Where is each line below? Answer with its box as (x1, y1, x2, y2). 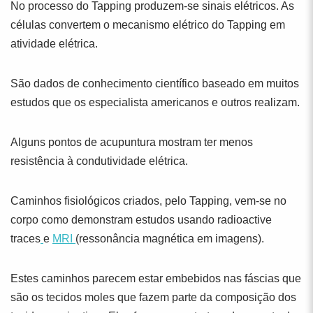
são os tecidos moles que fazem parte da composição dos (10, 291, 296, 303)
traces (10, 233, 41, 245)
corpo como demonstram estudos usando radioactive (10, 214, 272, 226)
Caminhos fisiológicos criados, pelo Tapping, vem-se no (10, 195, 286, 207)
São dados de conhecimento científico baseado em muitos (10, 78, 299, 89)
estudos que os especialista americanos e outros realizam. (10, 96, 300, 108)
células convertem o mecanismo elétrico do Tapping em (10, 19, 285, 31)
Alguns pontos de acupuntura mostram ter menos (10, 136, 253, 148)
